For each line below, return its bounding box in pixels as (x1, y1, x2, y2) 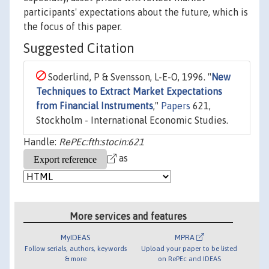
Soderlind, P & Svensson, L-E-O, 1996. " (46, 71, 211, 83)
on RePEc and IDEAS (157, 254, 221, 262)
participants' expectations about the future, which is (23, 7, 248, 18)
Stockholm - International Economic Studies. (36, 115, 228, 126)
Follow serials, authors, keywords (24, 244, 127, 252)
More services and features (70, 210, 187, 222)
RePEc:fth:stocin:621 (59, 136, 144, 148)
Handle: (23, 136, 59, 148)
